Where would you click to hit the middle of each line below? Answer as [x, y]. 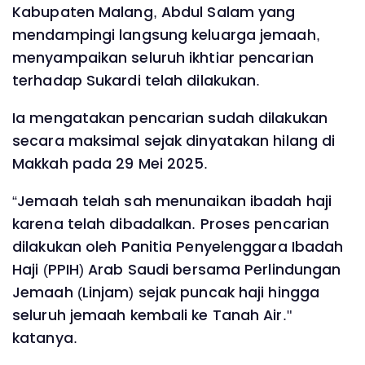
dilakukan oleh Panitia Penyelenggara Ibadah [178, 246]
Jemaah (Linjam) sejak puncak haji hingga [166, 292]
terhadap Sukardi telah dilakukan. [139, 81]
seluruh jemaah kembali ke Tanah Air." [152, 315]
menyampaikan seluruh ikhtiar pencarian [163, 58]
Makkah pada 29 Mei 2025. [110, 163]
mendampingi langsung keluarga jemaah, [166, 35]
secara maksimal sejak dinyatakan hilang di [174, 141]
